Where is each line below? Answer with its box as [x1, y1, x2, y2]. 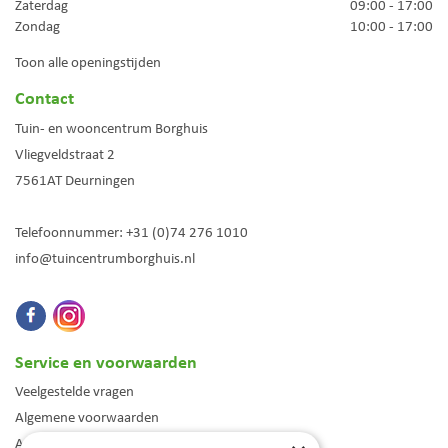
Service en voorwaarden [15, 348, 197, 374]
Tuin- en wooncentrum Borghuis [15, 117, 208, 138]
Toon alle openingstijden [15, 52, 161, 73]
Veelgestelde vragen [15, 381, 134, 402]
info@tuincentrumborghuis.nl [15, 247, 195, 268]
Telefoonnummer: [15, 221, 126, 242]
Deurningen [65, 169, 135, 190]
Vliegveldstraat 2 [15, 143, 115, 164]
